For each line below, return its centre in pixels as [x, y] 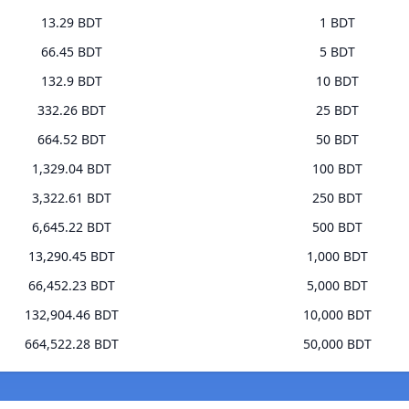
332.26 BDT [72, 110]
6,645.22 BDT [72, 227]
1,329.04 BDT [72, 169]
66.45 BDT [72, 52]
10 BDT [337, 81]
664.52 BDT [72, 140]
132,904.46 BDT [72, 315]
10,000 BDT [337, 315]
